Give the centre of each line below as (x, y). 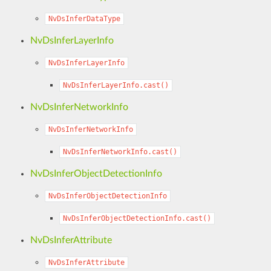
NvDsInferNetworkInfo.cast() (120, 152)
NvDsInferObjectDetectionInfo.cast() (137, 218)
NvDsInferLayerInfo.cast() (116, 85)
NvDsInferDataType (84, 18)
